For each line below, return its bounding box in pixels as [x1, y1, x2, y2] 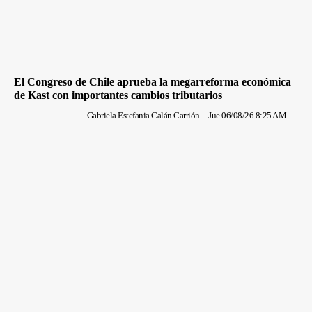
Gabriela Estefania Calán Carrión [86, 110, 200, 121]
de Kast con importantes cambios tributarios [14, 89, 222, 102]
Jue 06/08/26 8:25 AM [208, 110, 286, 121]
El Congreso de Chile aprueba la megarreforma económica [14, 76, 291, 88]
